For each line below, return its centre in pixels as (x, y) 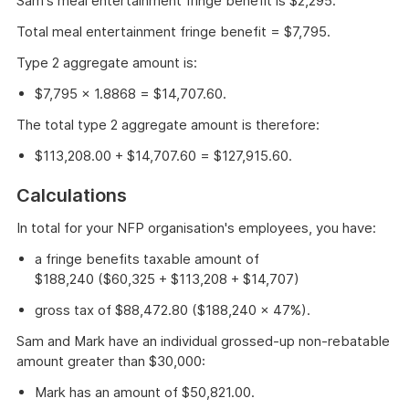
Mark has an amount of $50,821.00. (145, 392)
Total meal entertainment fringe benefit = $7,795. (173, 31)
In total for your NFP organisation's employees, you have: (196, 228)
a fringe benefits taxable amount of (147, 259)
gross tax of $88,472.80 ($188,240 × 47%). (173, 310)
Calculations (72, 195)
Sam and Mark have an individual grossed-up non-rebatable (203, 341)
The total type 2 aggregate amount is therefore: (168, 125)
